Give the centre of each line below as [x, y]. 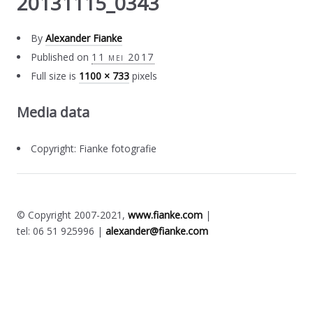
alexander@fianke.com [157, 231]
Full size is [55, 75]
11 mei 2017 [123, 57]
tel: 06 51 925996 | [61, 231]
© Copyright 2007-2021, [73, 214]
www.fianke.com [166, 214]
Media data [53, 112]
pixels [144, 75]
